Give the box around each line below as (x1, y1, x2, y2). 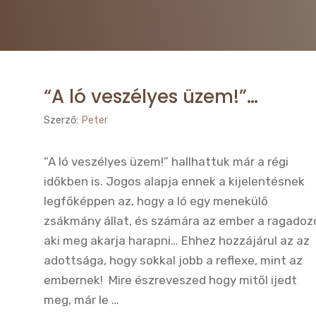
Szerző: (44, 114, 81, 127)
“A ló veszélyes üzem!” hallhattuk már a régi (44, 154, 288, 169)
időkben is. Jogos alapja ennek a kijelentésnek (44, 174, 305, 189)
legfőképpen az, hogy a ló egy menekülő (44, 194, 268, 209)
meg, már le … (44, 293, 119, 308)
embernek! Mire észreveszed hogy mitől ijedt (44, 273, 297, 288)
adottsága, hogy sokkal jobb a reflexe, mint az (44, 253, 303, 268)
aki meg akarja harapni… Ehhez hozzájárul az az (44, 233, 310, 248)
